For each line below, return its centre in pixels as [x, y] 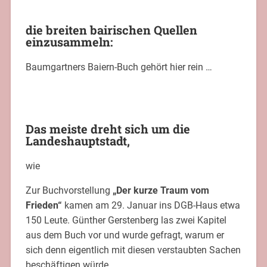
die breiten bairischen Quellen [111, 30]
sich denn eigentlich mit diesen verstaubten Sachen [133, 250]
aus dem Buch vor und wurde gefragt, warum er [125, 235]
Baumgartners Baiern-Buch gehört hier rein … [119, 67]
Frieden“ [44, 205]
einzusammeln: [69, 41]
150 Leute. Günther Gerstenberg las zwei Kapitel [126, 220]
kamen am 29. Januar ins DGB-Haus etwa [151, 205]
